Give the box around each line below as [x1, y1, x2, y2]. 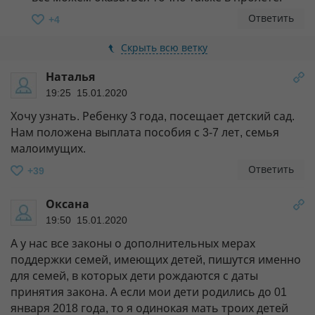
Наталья [46, 70, 95, 83]
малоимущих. [11, 142, 86, 155]
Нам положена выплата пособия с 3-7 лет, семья [11, 126, 279, 139]
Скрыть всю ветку [120, 41, 207, 53]
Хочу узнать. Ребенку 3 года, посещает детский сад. [11, 110, 295, 122]
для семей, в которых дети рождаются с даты [11, 269, 258, 282]
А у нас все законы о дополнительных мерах [11, 237, 255, 250]
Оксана [46, 198, 89, 210]
